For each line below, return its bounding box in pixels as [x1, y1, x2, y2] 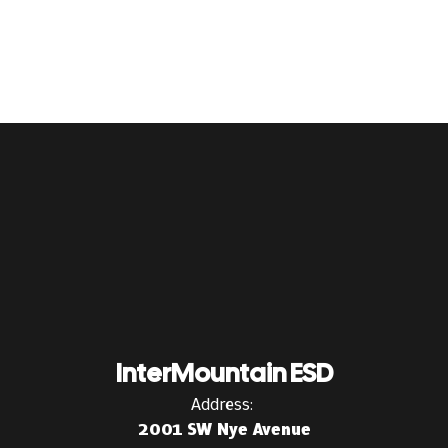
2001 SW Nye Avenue [137, 417, 311, 441]
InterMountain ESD [115, 356, 333, 390]
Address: [190, 392, 253, 416]
